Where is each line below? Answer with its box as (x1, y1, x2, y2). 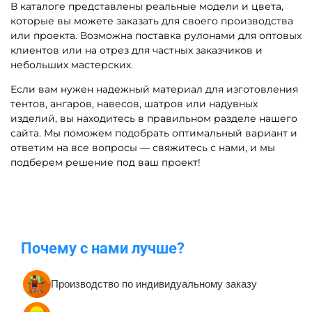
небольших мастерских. (10, 58, 133, 71)
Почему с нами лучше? (21, 240, 185, 258)
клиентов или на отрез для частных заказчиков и (10, 43, 263, 56)
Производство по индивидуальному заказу (51, 278, 257, 290)
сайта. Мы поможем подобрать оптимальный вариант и (10, 126, 297, 139)
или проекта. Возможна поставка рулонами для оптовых (10, 29, 302, 42)
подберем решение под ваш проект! (10, 155, 201, 169)
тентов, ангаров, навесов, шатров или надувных (10, 97, 258, 110)
